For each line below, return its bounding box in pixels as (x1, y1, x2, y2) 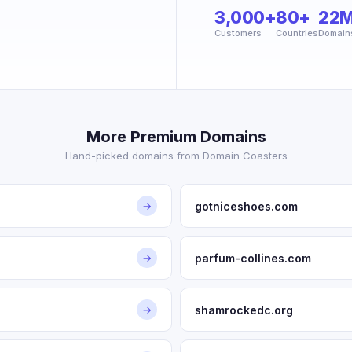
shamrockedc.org (195, 302, 293, 317)
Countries (276, 27, 318, 38)
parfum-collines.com (195, 251, 311, 265)
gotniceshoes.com (195, 199, 298, 213)
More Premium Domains (86, 127, 266, 146)
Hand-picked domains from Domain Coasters (64, 149, 288, 162)
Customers (214, 27, 262, 38)
